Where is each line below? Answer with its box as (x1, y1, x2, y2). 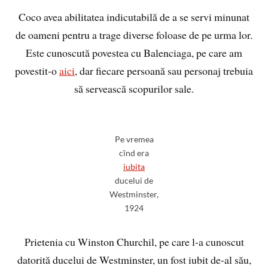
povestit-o (15, 63, 59, 78)
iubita (123, 162, 145, 172)
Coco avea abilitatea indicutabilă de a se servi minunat (19, 10, 249, 25)
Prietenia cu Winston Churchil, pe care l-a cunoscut (24, 234, 244, 249)
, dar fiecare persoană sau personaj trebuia (75, 63, 253, 78)
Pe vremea (114, 134, 154, 145)
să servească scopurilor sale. (74, 81, 194, 96)
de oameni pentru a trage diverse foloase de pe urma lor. (16, 28, 252, 42)
